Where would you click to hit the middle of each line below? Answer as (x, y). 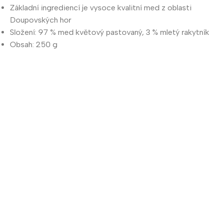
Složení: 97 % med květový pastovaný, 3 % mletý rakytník (110, 32)
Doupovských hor (41, 20)
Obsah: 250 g (34, 44)
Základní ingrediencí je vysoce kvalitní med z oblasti (101, 7)
